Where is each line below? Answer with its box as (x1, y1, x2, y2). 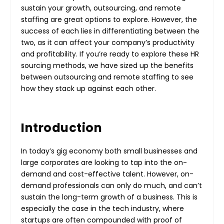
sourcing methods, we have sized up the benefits (21, 60, 194, 70)
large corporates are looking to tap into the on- (21, 157, 187, 167)
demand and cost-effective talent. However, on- (21, 168, 194, 179)
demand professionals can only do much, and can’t (21, 180, 202, 190)
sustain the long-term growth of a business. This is (21, 191, 198, 202)
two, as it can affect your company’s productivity (21, 37, 195, 47)
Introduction (21, 119, 102, 136)
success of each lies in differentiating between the (21, 25, 200, 36)
